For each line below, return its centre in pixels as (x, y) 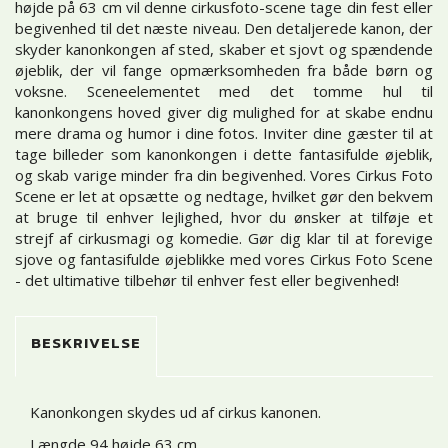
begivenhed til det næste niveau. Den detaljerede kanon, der (224, 27)
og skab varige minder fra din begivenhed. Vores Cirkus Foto (224, 174)
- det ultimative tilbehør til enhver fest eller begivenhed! (207, 279)
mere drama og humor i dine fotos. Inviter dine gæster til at (224, 132)
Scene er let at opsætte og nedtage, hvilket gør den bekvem (224, 195)
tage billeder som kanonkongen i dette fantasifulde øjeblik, (224, 153)
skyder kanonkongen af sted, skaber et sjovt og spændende (224, 48)
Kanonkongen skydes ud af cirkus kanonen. (175, 412)
